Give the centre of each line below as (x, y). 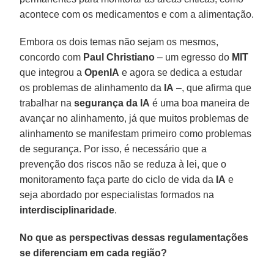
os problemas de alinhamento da (92, 87)
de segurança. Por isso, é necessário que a (113, 149)
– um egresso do (194, 57)
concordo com (52, 57)
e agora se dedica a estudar (181, 72)
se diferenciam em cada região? (94, 253)
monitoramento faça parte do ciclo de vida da (118, 179)
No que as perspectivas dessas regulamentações (134, 237)
